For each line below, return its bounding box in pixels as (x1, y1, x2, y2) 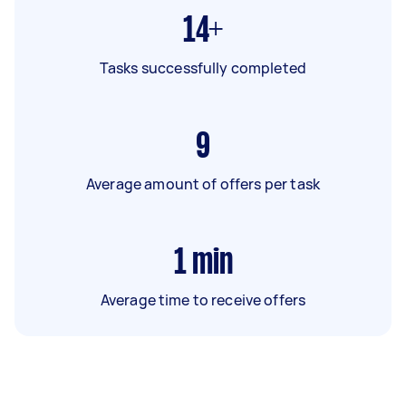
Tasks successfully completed (99, 58, 307, 78)
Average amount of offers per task (86, 174, 320, 194)
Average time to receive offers (100, 290, 306, 310)
